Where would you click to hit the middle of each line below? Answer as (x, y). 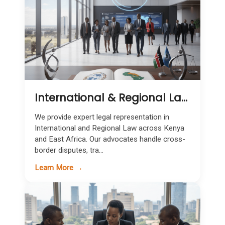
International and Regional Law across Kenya (109, 128)
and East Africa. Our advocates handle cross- (110, 139)
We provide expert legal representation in (102, 117)
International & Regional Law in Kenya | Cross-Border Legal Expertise (184, 98)
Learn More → (59, 168)
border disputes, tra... (69, 150)
